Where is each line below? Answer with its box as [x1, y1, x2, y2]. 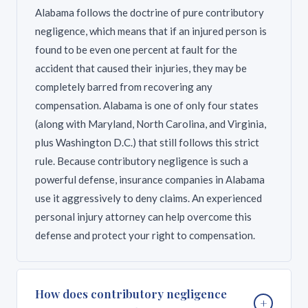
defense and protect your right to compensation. [35, 229, 255, 241]
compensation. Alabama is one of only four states [35, 99, 258, 111]
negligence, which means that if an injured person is [35, 25, 267, 37]
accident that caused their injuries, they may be [35, 62, 247, 74]
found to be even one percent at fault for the [35, 43, 237, 56]
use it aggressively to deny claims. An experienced [35, 192, 262, 204]
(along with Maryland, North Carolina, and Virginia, [35, 118, 266, 130]
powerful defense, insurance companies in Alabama [35, 173, 265, 186]
